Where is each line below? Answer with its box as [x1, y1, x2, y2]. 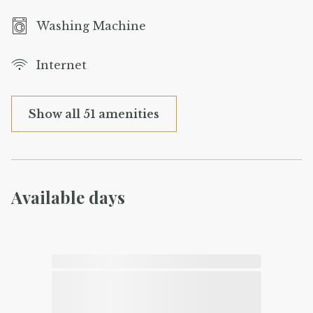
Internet [36, 57, 87, 72]
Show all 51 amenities [29, 106, 159, 121]
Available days [11, 185, 125, 208]
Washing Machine [36, 18, 146, 33]
